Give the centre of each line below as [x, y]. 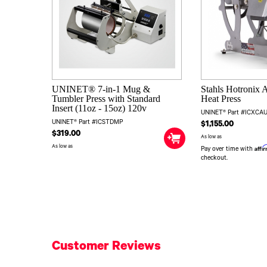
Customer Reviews [106, 248]
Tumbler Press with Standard [106, 99]
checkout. [215, 159]
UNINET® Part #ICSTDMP [87, 123]
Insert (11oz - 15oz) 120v [99, 108]
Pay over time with [228, 150]
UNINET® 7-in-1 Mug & [101, 89]
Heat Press [221, 99]
